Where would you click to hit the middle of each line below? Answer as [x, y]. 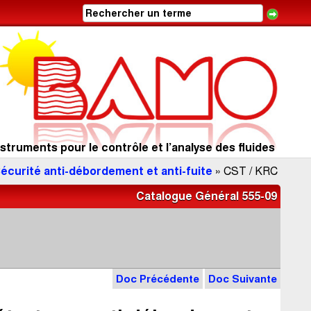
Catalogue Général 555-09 [207, 196]
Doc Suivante [243, 279]
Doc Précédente [158, 279]
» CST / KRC [245, 171]
